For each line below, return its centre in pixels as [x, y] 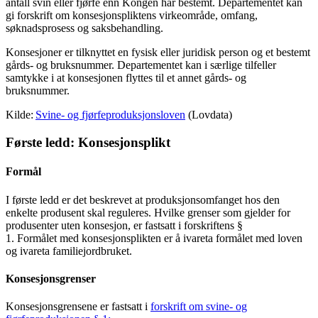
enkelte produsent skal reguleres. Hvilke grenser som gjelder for [148, 212]
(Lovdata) [211, 115]
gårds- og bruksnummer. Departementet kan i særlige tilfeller [141, 65]
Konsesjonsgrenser [52, 278]
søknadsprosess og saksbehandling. [86, 28]
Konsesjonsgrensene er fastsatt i [78, 307]
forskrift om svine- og [199, 307]
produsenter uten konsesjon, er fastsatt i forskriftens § [124, 225]
